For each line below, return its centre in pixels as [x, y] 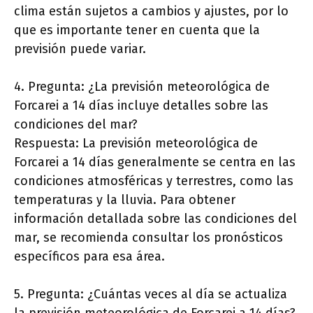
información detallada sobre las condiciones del [155, 219]
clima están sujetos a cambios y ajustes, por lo [151, 12]
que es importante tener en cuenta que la [137, 30]
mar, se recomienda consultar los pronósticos [148, 238]
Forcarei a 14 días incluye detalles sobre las [141, 106]
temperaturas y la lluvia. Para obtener [125, 200]
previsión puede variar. [80, 49]
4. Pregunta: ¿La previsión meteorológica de [142, 87]
